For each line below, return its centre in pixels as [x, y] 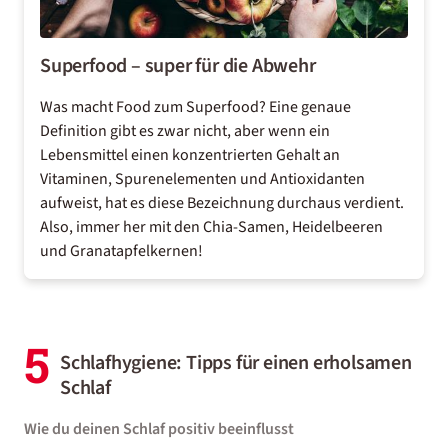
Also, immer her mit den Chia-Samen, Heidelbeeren [211, 227]
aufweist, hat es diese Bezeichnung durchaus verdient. [222, 203]
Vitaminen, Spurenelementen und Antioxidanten [202, 179]
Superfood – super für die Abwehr [178, 66]
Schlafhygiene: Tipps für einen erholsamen [236, 363]
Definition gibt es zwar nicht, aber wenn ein [185, 131]
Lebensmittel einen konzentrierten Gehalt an [190, 155]
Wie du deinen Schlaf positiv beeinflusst [159, 429]
